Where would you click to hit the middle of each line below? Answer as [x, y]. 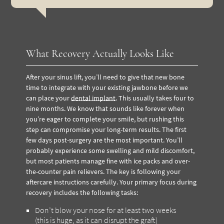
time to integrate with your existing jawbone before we [107, 87]
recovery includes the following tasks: [82, 192]
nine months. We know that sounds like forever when [105, 108]
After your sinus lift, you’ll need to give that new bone [105, 77]
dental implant [93, 98]
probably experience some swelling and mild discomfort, [110, 150]
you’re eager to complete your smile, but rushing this [105, 119]
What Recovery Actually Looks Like [100, 53]
